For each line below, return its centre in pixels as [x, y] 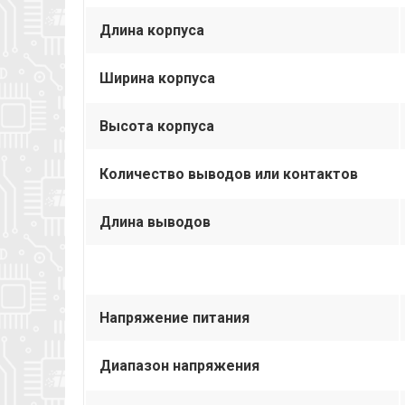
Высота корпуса [157, 126]
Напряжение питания [174, 317]
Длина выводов [155, 221]
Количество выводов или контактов [229, 174]
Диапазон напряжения [179, 365]
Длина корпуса [152, 30]
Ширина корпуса [157, 78]
